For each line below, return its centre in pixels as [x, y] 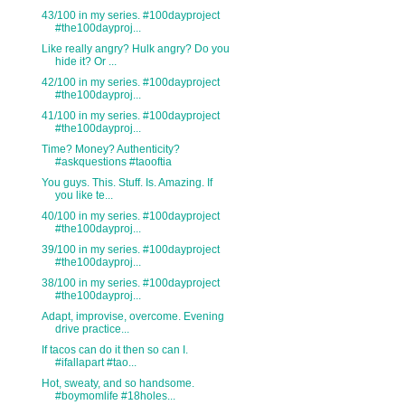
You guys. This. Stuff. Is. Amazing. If [127, 183]
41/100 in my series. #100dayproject [130, 116]
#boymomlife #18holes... [115, 396]
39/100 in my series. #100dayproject [130, 250]
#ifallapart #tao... [95, 363]
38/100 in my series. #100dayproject [130, 283]
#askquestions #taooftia [113, 162]
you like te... [84, 196]
